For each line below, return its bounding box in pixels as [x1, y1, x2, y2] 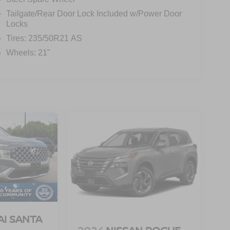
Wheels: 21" [6, 48, 50, 57]
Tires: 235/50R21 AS [6, 34, 82, 43]
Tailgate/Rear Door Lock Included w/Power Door [6, 9, 182, 18]
